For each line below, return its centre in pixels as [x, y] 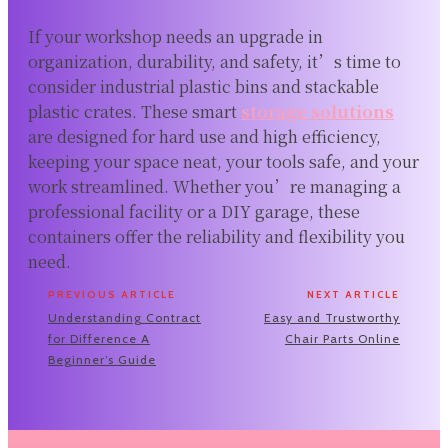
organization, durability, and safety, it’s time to [214, 61]
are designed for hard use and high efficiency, [204, 136]
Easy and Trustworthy [331, 317]
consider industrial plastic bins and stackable [203, 86]
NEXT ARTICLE [353, 294]
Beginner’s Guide [102, 359]
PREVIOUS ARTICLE [112, 294]
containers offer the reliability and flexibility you [216, 236]
